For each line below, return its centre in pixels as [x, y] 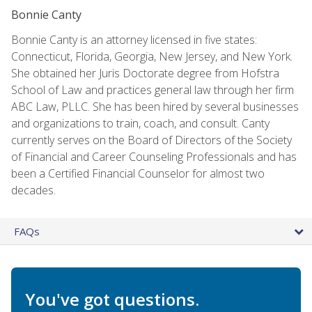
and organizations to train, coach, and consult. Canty [140, 123]
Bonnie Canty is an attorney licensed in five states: [134, 39]
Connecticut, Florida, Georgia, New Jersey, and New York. [152, 56]
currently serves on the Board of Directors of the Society [151, 140]
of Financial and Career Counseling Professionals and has [154, 156]
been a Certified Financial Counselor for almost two [138, 173]
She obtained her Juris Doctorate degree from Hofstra [145, 73]
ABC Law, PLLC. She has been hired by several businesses [155, 106]
